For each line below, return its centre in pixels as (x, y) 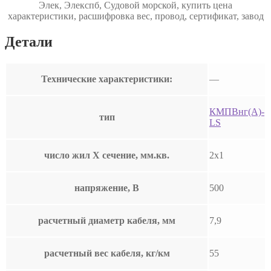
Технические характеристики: (107, 79)
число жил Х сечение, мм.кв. (107, 155)
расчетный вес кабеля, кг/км (107, 253)
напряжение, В (107, 188)
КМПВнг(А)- (237, 111)
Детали (29, 41)
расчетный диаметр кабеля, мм (107, 220)
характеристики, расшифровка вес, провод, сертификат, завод (135, 16)
